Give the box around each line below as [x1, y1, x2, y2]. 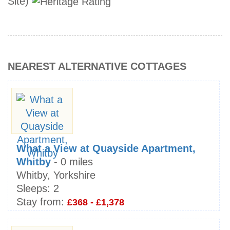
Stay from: [16, 196, 64, 207]
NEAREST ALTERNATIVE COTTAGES [8, 60, 186, 72]
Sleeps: [16, 182, 50, 194]
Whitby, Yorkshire [16, 169, 95, 181]
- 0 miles [51, 156, 93, 167]
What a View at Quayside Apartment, [16, 142, 196, 154]
